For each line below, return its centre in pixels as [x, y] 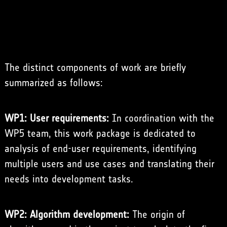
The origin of [157, 215]
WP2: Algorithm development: [67, 215]
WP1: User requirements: [56, 118]
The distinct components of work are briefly [95, 68]
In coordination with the [161, 118]
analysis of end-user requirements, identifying [100, 149]
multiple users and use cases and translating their [109, 164]
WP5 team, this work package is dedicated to [100, 134]
